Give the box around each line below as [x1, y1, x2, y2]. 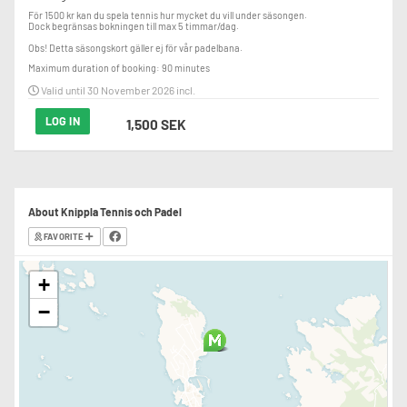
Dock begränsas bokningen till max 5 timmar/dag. [28, 20, 239, 32]
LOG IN [45, 114, 80, 128]
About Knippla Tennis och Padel [28, 205, 182, 218]
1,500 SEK [126, 116, 186, 133]
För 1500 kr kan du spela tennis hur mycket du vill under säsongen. [28, 9, 307, 21]
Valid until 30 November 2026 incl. [39, 84, 195, 96]
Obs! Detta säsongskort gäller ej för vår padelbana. [28, 42, 243, 54]
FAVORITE [42, 231, 86, 242]
